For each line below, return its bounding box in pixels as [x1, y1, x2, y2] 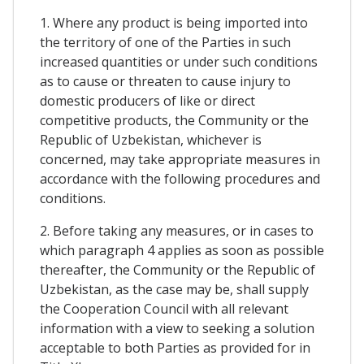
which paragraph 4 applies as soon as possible [40, 240, 324, 259]
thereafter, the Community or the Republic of [40, 260, 315, 279]
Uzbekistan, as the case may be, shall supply [40, 279, 309, 298]
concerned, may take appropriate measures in [40, 149, 320, 168]
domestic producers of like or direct [40, 91, 255, 110]
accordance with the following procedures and [40, 169, 320, 188]
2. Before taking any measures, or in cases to [40, 221, 314, 240]
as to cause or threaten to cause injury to [40, 71, 291, 90]
